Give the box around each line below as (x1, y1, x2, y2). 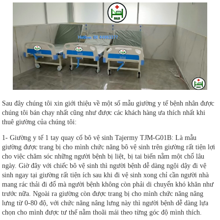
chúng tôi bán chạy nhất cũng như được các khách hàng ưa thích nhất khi (2, 109, 206, 116)
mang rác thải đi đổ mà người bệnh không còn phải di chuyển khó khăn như (2, 180, 214, 188)
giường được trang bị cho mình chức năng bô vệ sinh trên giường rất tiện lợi (2, 143, 216, 151)
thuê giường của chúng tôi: (2, 118, 77, 126)
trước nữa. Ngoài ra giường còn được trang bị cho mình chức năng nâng (2, 190, 204, 197)
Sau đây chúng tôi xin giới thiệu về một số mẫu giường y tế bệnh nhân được (2, 99, 215, 107)
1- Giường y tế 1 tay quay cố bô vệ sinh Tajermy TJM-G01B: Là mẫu (2, 134, 197, 141)
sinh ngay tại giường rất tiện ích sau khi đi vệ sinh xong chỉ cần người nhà (2, 171, 209, 179)
